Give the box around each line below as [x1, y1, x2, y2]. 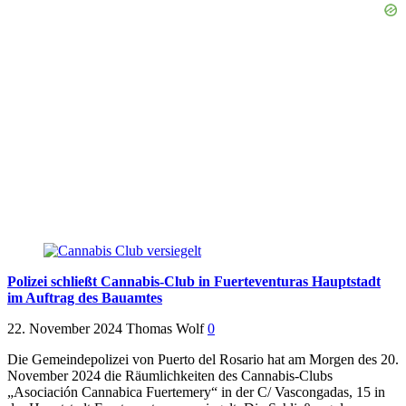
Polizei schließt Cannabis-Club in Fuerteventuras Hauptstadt [7, 274, 381, 290]
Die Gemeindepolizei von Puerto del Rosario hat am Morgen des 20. [7, 352, 399, 368]
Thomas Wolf [126, 321, 204, 337]
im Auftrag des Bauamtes [7, 290, 162, 306]
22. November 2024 [7, 321, 122, 337]
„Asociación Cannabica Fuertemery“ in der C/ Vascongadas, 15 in [7, 384, 385, 401]
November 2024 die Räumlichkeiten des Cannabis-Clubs [7, 368, 333, 384]
